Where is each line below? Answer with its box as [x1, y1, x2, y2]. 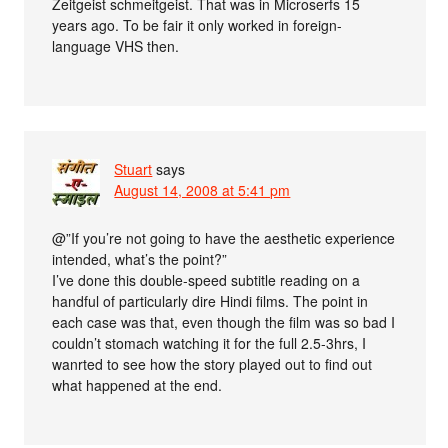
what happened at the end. [52, 375, 223, 396]
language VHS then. [52, 36, 180, 57]
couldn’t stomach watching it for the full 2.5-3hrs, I [52, 333, 367, 354]
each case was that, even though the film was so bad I [52, 312, 396, 333]
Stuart [114, 159, 153, 180]
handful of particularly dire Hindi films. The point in [52, 291, 369, 312]
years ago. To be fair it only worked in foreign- [52, 15, 343, 36]
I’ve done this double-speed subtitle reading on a [52, 270, 361, 291]
